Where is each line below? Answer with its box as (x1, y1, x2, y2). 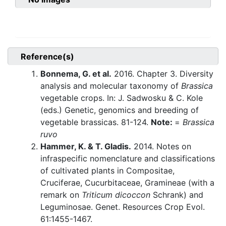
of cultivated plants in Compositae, (40, 165, 175, 176)
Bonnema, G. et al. (40, 69, 111, 79)
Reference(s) (21, 51, 74, 62)
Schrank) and (150, 190, 203, 200)
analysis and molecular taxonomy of (40, 81, 181, 91)
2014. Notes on (131, 141, 191, 152)
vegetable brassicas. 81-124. (40, 117, 151, 128)
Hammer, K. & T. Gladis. (40, 141, 131, 152)
